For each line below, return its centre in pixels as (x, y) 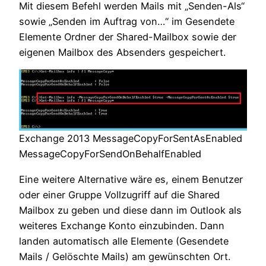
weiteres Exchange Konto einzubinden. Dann (122, 225)
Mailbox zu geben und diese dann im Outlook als (130, 210)
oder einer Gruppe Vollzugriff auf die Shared (119, 194)
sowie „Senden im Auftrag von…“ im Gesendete (127, 22)
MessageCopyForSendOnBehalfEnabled (110, 154)
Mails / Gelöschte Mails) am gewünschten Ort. (125, 256)
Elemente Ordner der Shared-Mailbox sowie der (128, 37)
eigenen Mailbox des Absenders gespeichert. (122, 53)
